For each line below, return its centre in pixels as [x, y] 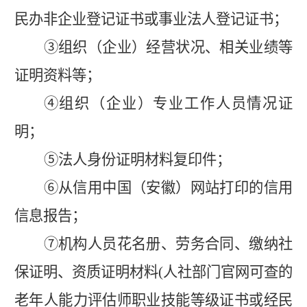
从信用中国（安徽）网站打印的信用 [176, 187]
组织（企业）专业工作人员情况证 [176, 103]
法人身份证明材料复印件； [144, 159]
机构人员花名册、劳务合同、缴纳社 [176, 244]
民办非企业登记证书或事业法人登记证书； [151, 19]
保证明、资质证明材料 [86, 272]
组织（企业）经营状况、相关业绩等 [176, 47]
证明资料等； [58, 75]
